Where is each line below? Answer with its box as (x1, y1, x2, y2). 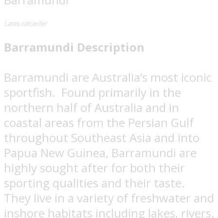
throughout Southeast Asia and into (4, 129, 200, 146)
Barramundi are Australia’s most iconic (4, 69, 212, 86)
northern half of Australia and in (4, 99, 179, 116)
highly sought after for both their (4, 160, 185, 176)
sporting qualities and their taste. (4, 175, 185, 191)
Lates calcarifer (4, 19, 47, 28)
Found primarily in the (61, 84, 181, 101)
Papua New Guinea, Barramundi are (4, 145, 197, 161)
